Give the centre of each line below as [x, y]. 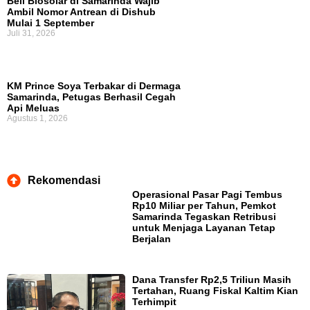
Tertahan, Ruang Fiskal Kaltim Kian [216, 291]
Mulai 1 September [51, 23]
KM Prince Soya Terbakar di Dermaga [94, 86]
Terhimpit [155, 302]
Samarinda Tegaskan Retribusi [204, 217]
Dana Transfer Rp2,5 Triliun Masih [212, 280]
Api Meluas [33, 108]
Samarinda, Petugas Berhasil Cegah [91, 97]
